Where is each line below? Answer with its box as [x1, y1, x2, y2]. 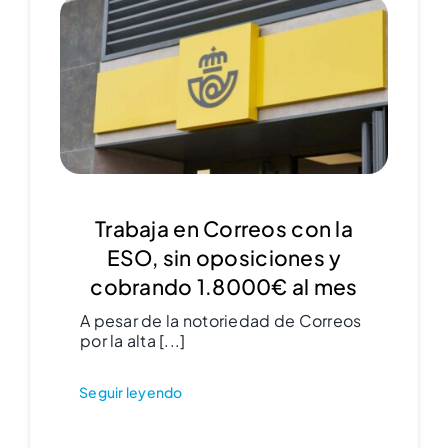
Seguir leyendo [78, 382, 183, 401]
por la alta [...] [79, 329, 186, 351]
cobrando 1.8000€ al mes [90, 272, 358, 300]
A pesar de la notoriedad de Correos [79, 309, 362, 331]
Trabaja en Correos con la [95, 214, 353, 242]
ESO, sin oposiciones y [106, 243, 342, 271]
